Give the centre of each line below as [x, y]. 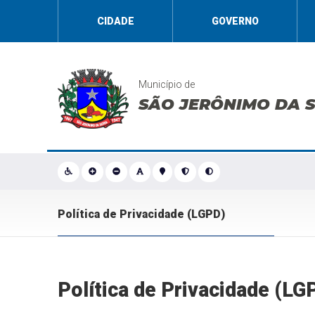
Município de [167, 84]
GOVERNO [235, 21]
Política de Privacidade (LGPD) [142, 214]
